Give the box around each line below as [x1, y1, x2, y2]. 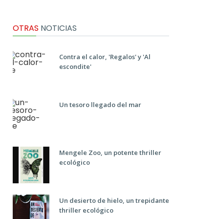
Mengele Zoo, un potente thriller [59, 148, 161, 157]
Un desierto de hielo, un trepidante [59, 196, 169, 205]
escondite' [59, 62, 91, 71]
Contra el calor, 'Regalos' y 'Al [59, 52, 151, 61]
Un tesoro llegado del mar [59, 100, 141, 109]
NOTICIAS [39, 22, 77, 34]
